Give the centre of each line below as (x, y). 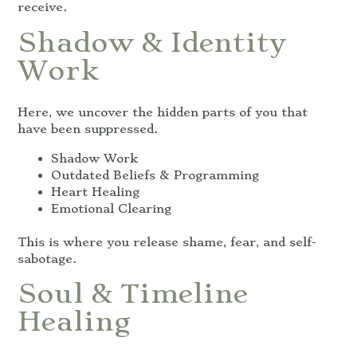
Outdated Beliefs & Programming (155, 175)
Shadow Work (94, 158)
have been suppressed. (88, 129)
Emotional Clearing (111, 208)
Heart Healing (95, 192)
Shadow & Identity (152, 42)
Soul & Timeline (133, 294)
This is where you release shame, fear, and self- (167, 242)
